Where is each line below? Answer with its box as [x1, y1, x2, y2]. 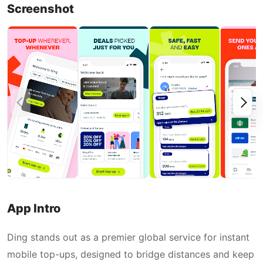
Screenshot [7, 2, 74, 16]
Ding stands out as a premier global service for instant [7, 231, 249, 243]
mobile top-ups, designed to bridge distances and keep [7, 248, 254, 260]
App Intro [7, 201, 60, 215]
